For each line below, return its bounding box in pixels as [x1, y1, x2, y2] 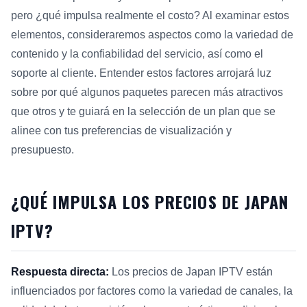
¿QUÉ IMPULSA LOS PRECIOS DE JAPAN [11, 188, 289, 214]
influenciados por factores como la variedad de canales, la [11, 284, 293, 297]
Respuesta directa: [11, 265, 109, 278]
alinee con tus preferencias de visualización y [11, 124, 232, 136]
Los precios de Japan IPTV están [109, 265, 273, 278]
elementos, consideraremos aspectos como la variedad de [11, 28, 293, 40]
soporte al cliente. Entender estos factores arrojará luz [11, 66, 271, 79]
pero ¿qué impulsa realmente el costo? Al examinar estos [11, 9, 289, 21]
